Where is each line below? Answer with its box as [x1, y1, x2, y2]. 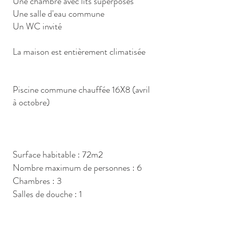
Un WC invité [13, 20, 62, 33]
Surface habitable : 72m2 [13, 148, 103, 161]
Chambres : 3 [13, 174, 62, 187]
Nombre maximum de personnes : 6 [13, 161, 142, 174]
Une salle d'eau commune [13, 7, 104, 20]
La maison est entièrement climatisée [13, 45, 145, 58]
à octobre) [13, 96, 50, 109]
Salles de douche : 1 [13, 187, 82, 201]
